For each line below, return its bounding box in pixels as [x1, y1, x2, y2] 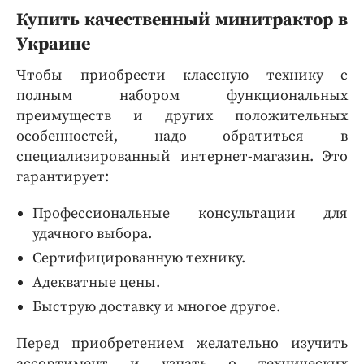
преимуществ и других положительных [16, 106, 348, 126]
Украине [16, 33, 90, 56]
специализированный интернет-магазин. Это [16, 147, 348, 167]
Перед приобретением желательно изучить [16, 334, 348, 353]
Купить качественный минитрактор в [16, 9, 348, 32]
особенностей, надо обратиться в [16, 127, 348, 146]
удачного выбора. [32, 224, 152, 244]
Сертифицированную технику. [32, 249, 245, 268]
